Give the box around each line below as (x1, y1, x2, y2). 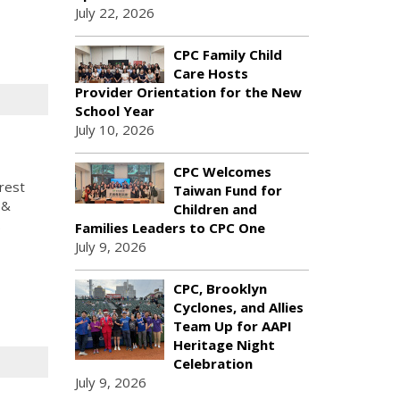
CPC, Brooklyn (172, 279, 267, 297)
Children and (172, 200, 257, 218)
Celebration (172, 354, 253, 372)
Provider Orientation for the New (74, 83, 302, 101)
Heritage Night (172, 336, 275, 354)
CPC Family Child (172, 46, 282, 63)
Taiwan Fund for (172, 181, 282, 199)
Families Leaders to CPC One (74, 219, 265, 237)
